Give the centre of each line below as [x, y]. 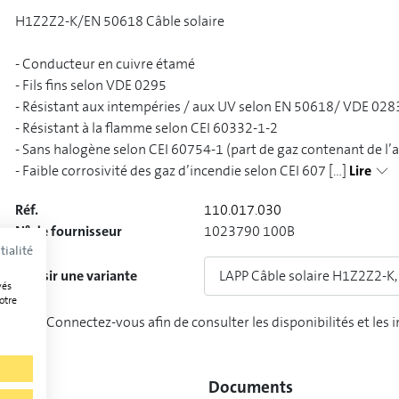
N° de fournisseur [68, 231]
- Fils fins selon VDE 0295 [90, 85]
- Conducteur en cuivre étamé [105, 64]
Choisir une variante [76, 276]
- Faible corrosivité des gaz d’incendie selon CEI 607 [170, 171]
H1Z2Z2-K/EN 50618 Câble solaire [119, 21]
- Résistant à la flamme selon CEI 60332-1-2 [146, 128]
